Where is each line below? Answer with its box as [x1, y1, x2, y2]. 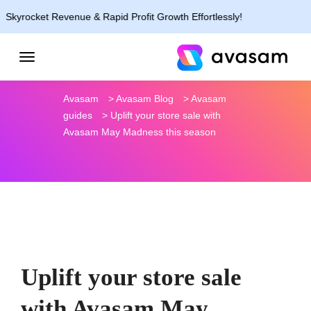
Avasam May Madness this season [63, 126, 217, 137]
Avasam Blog [116, 93, 174, 104]
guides [63, 110, 93, 121]
